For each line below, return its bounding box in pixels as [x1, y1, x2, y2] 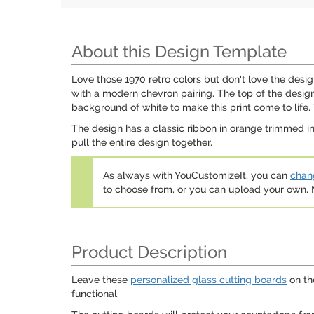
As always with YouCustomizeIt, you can [103, 170, 290, 181]
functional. [71, 288, 119, 299]
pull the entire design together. [71, 137, 212, 148]
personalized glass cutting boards [130, 274, 287, 285]
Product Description [71, 242, 227, 262]
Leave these [71, 274, 130, 285]
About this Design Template [71, 41, 287, 62]
